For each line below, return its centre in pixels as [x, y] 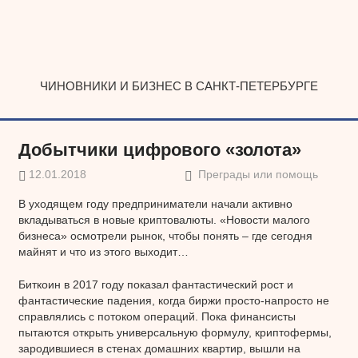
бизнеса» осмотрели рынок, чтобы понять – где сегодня [165, 235]
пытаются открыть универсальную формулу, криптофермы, [175, 332]
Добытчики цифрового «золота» [159, 150]
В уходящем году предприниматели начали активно [155, 203]
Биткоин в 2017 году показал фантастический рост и [155, 284]
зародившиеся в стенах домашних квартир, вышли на [159, 348]
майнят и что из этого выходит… [103, 251]
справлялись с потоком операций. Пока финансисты [157, 316]
